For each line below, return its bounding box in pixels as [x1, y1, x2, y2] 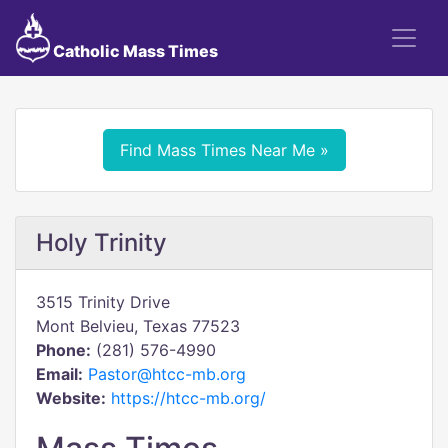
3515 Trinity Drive [36, 292, 170, 312]
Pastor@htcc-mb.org [88, 364, 246, 384]
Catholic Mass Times [49, 41, 218, 61]
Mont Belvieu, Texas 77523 [36, 316, 240, 336]
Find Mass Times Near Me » [119, 140, 329, 160]
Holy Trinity [36, 228, 167, 257]
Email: [36, 364, 83, 384]
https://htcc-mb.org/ [111, 388, 266, 408]
